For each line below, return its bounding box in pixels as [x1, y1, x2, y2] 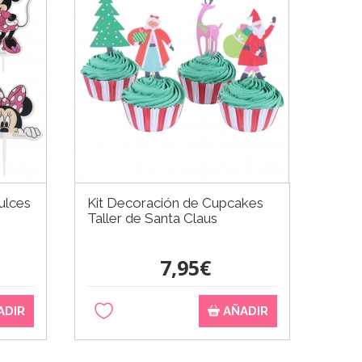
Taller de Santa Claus [87, 209, 218, 226]
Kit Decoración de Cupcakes [87, 194, 264, 211]
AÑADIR [219, 303, 268, 318]
